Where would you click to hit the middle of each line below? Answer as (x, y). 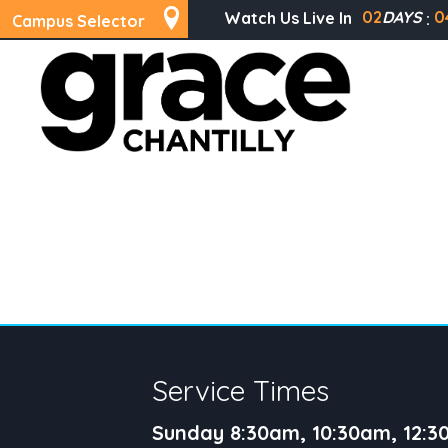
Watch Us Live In (288, 17)
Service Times (240, 390)
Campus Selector (78, 21)
